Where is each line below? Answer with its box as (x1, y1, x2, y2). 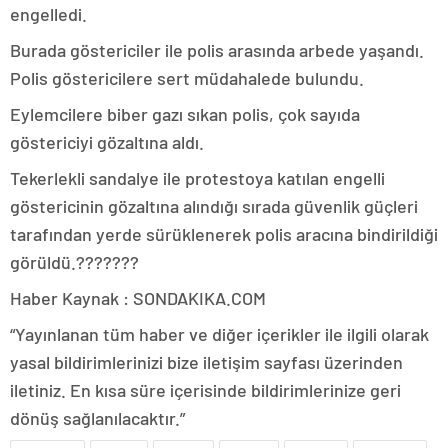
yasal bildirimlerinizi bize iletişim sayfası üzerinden (10, 350, 403, 373)
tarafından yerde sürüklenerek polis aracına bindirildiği (10, 222, 438, 245)
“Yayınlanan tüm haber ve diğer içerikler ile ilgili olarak (10, 322, 429, 345)
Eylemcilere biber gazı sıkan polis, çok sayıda (10, 102, 360, 125)
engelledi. (10, 2, 87, 25)
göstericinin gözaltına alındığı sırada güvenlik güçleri (10, 194, 418, 217)
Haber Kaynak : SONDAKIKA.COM (10, 286, 266, 309)
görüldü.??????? (10, 250, 139, 273)
